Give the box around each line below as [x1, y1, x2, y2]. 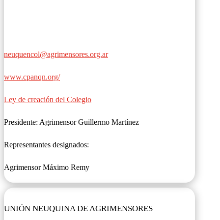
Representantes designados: [4, 140, 89, 149]
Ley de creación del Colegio [4, 95, 91, 104]
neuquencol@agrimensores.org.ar [4, 50, 108, 58]
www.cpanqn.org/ [4, 73, 60, 81]
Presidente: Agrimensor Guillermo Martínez [4, 118, 139, 126]
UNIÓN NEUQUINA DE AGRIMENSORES [4, 204, 153, 214]
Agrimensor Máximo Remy [4, 163, 89, 171]
